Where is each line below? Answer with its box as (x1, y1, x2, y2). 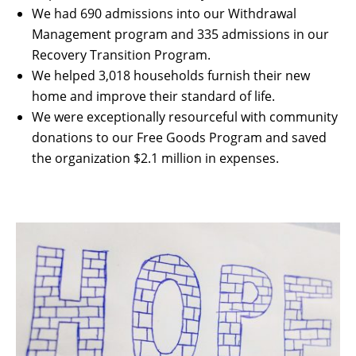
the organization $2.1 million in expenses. (32, 149, 282, 167)
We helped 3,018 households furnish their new (32, 66, 310, 84)
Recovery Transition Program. (32, 45, 211, 64)
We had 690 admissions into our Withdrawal (32, 4, 296, 22)
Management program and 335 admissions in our (32, 25, 329, 43)
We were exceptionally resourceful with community (32, 107, 338, 126)
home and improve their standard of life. (32, 87, 275, 105)
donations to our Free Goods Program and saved (32, 128, 327, 146)
